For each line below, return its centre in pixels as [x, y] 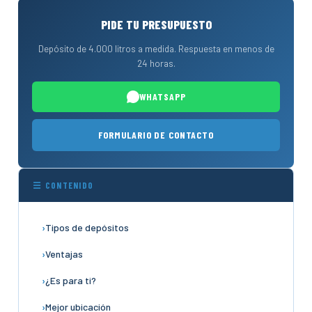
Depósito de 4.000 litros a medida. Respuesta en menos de [156, 48]
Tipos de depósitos [87, 227]
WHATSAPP [162, 96]
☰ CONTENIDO [63, 185]
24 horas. [156, 63]
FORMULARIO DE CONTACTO [156, 135]
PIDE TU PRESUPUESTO [156, 24]
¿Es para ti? [71, 280]
